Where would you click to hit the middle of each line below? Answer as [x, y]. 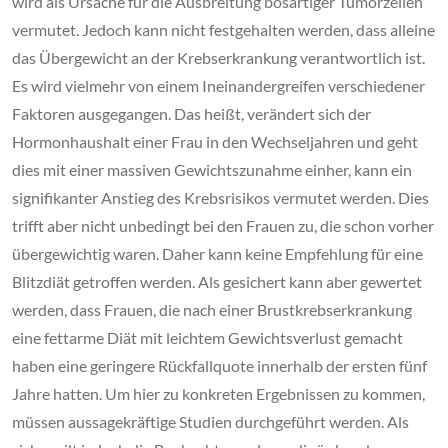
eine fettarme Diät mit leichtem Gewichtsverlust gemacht [207, 338]
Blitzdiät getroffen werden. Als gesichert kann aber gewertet [217, 282]
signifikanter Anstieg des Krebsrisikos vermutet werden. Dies [220, 198]
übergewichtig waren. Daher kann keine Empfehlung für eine [217, 254]
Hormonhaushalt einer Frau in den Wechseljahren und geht [215, 142]
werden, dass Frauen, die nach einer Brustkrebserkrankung [212, 310]
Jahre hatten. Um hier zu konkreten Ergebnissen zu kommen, [218, 394]
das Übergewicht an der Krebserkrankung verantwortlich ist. [218, 58]
